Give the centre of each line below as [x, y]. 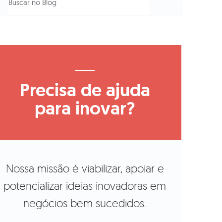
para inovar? [85, 108]
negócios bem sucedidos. [85, 203]
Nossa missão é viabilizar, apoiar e [85, 168]
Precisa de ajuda [85, 90]
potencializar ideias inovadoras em [85, 185]
